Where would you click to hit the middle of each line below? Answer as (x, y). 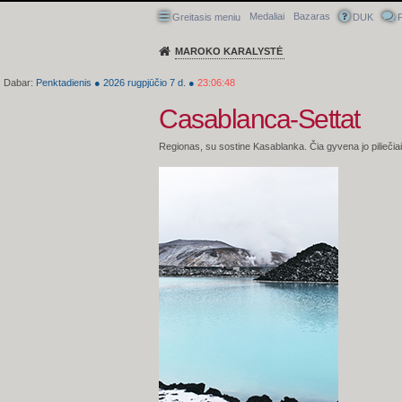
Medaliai (267, 16)
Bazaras (312, 16)
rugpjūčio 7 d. (157, 83)
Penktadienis (64, 83)
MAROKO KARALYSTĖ (229, 51)
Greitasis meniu (206, 17)
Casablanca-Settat (259, 118)
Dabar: (20, 83)
